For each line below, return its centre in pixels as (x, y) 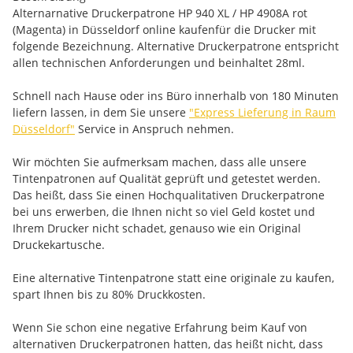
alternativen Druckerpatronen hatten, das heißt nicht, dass (168, 344)
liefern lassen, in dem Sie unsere (101, 112)
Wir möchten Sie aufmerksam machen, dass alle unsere (160, 162)
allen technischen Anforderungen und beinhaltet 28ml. (159, 63)
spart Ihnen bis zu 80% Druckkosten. (109, 294)
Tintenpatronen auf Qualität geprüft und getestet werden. (167, 178)
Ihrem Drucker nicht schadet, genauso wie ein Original (157, 228)
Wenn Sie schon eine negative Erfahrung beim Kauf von (160, 327)
